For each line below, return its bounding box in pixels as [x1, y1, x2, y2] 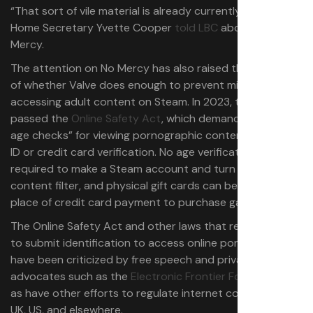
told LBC [175, 20, 218, 35]
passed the [10, 111, 71, 126]
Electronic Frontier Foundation [131, 269, 287, 284]
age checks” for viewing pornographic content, [10, 128, 253, 143]
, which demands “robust [161, 111, 288, 126]
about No [218, 20, 269, 35]
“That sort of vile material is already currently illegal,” [10, 3, 277, 18]
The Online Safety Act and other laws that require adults [10, 219, 300, 233]
